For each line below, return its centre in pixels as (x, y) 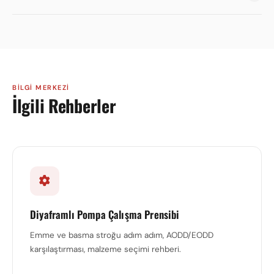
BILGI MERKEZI (41, 87)
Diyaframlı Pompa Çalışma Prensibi (105, 214)
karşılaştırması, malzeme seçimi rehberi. (106, 249)
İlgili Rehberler (64, 106)
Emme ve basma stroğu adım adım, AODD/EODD (122, 235)
